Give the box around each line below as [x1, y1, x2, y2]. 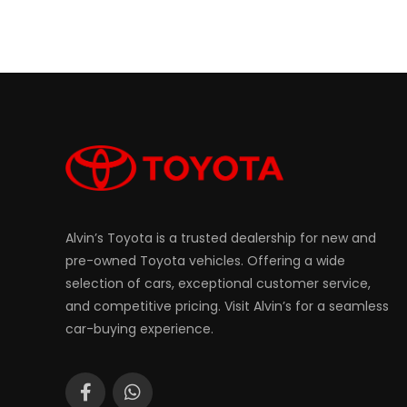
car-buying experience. [65, 320, 213, 339]
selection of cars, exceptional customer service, [65, 274, 371, 293]
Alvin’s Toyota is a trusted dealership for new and [65, 229, 376, 248]
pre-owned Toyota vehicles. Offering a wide [65, 252, 345, 271]
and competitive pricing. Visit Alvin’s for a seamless [65, 297, 389, 316]
